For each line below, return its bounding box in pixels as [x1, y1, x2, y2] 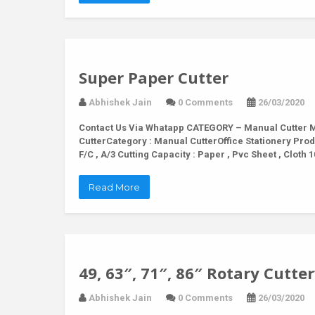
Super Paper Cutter [79, 67, 229, 88]
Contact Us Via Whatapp [79, 122, 184, 133]
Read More [89, 181, 140, 193]
